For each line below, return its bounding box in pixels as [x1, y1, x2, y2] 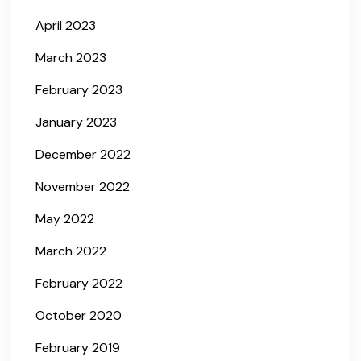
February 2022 [35, 274, 122, 292]
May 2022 [35, 210, 94, 227]
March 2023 [35, 48, 106, 66]
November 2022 [35, 177, 130, 195]
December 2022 [35, 145, 131, 163]
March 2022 [35, 242, 106, 259]
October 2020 [35, 306, 122, 324]
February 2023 [35, 81, 122, 98]
